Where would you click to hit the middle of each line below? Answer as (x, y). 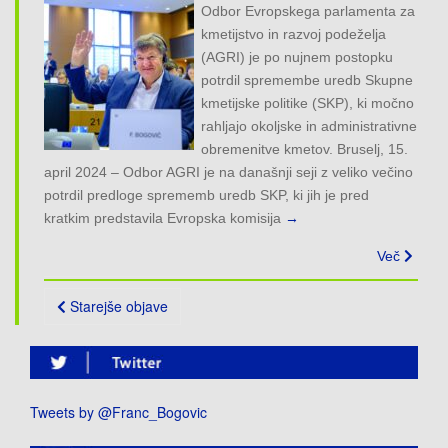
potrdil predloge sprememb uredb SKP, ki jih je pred (206, 195)
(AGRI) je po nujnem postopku (297, 57)
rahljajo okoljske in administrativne (309, 126)
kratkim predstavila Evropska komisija (162, 218)
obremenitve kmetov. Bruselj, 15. (305, 149)
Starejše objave (117, 306)
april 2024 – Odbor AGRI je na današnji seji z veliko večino (228, 172)
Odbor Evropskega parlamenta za (308, 11)
